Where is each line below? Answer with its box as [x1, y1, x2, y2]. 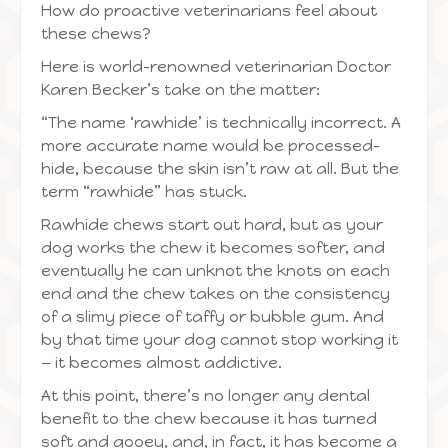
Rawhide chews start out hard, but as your [41, 215, 383, 234]
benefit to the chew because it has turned [41, 409, 377, 428]
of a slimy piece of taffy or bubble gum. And [41, 307, 384, 326]
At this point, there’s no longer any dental [41, 386, 370, 405]
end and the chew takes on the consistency [41, 284, 390, 303]
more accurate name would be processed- [41, 136, 380, 155]
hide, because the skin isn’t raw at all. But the [41, 159, 399, 178]
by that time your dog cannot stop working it [41, 330, 398, 349]
